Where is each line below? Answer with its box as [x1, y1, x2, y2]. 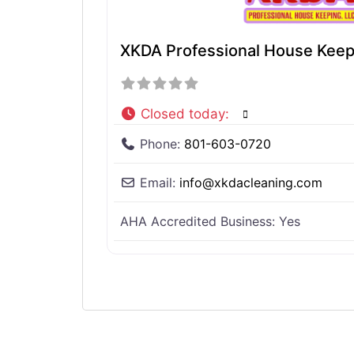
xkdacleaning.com [214, 174, 322, 190]
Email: [140, 174, 179, 190]
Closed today [141, 105, 226, 122]
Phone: [140, 135, 184, 152]
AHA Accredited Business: [120, 213, 279, 229]
